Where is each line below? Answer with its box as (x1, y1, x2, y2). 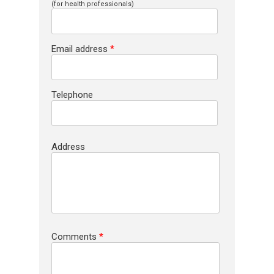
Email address (51, 43, 110, 55)
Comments (51, 231, 99, 243)
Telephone (51, 89, 93, 101)
